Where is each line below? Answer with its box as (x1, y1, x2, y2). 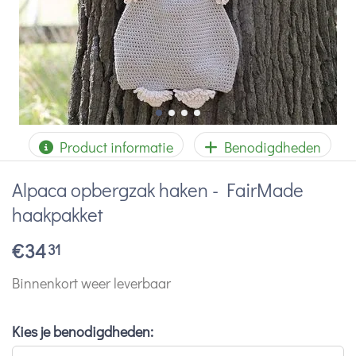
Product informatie (53, 137, 173, 157)
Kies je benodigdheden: (12, 321, 153, 341)
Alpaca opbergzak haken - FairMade (12, 177, 304, 202)
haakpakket (12, 202, 103, 226)
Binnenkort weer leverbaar (12, 273, 171, 292)
